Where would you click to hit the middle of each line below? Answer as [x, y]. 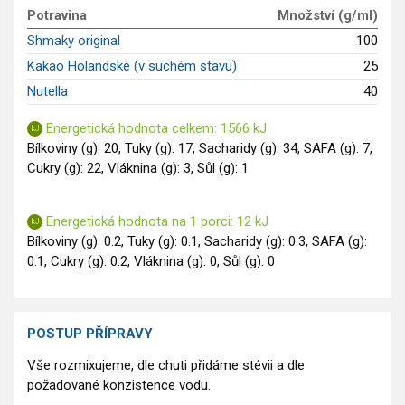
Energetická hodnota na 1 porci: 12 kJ [155, 222]
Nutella [47, 92]
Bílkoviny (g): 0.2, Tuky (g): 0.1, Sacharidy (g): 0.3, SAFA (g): [197, 242]
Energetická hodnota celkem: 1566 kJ [155, 129]
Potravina [57, 16]
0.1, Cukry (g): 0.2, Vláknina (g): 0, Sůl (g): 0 [151, 262]
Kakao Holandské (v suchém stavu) [132, 66]
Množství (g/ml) [328, 16]
